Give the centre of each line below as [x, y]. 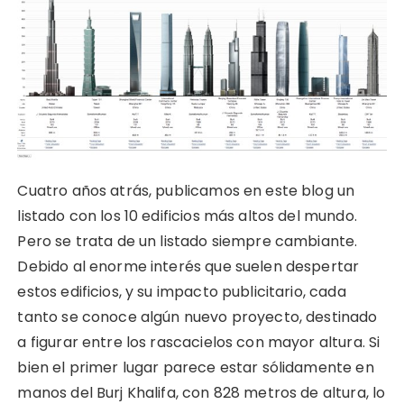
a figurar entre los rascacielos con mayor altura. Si [199, 342]
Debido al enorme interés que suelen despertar [188, 266]
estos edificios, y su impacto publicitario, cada [182, 291]
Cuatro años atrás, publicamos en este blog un [186, 190]
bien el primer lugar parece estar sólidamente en [196, 367]
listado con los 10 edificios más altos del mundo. [187, 216]
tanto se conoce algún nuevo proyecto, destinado [197, 317]
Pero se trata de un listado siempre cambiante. [188, 241]
